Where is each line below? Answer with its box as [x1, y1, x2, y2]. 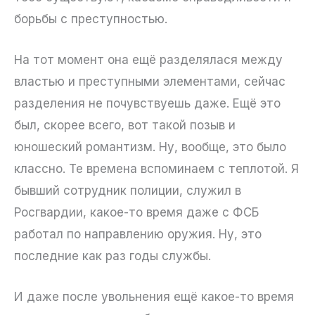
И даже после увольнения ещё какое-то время [14, 290, 294, 304]
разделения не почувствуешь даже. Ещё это [14, 96, 281, 111]
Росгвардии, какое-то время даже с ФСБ [14, 205, 259, 220]
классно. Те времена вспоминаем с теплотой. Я [14, 162, 299, 176]
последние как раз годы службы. [14, 249, 211, 264]
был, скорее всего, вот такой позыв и [14, 118, 236, 133]
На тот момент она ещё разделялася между [14, 53, 283, 67]
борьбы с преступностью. [14, 12, 167, 26]
